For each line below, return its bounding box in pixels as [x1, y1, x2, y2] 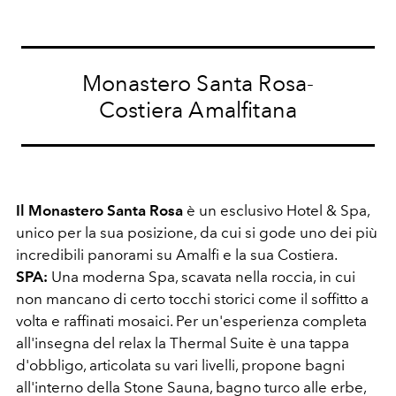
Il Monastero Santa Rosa [16, 201, 183, 219]
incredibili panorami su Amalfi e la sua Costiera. [16, 245, 338, 263]
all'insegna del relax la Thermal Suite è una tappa [16, 333, 349, 352]
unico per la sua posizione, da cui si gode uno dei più [16, 223, 377, 241]
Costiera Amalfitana [98, 95, 298, 123]
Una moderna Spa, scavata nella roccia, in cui [48, 267, 355, 286]
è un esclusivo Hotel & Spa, [183, 201, 369, 219]
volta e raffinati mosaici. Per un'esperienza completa [16, 311, 367, 330]
